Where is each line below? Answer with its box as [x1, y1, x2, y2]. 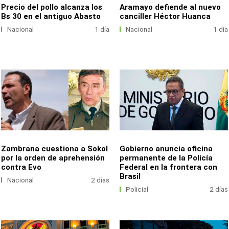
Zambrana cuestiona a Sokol [1, 144, 108, 153]
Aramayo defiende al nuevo [120, 2, 221, 12]
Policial [125, 185, 148, 193]
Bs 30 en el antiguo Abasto [1, 11, 101, 21]
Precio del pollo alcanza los [1, 2, 103, 12]
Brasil [120, 171, 141, 181]
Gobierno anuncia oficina [120, 144, 213, 153]
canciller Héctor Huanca [120, 11, 211, 21]
